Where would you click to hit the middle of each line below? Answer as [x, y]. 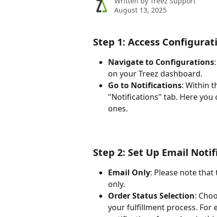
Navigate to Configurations [161, 62]
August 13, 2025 [140, 10]
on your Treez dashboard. [155, 74]
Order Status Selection [151, 196]
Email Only [129, 172]
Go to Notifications [145, 85]
